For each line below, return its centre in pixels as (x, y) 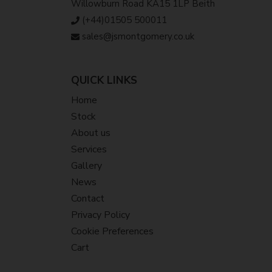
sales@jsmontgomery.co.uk (138, 36)
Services (89, 149)
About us (91, 133)
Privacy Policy (100, 215)
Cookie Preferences (112, 231)
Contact (88, 198)
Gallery (87, 165)
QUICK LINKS (104, 80)
